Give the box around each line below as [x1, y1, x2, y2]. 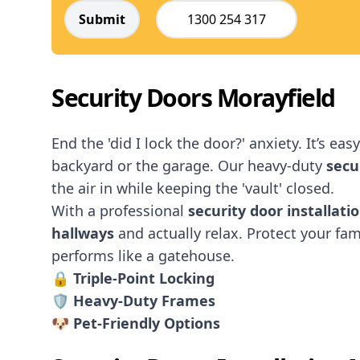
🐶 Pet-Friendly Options [51, 313, 220, 333]
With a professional [51, 201, 188, 220]
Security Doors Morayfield [51, 81, 335, 114]
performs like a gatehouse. [51, 246, 235, 265]
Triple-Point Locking [73, 268, 215, 288]
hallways [51, 223, 114, 243]
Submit [79, 10, 125, 28]
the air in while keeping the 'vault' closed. [51, 178, 338, 198]
